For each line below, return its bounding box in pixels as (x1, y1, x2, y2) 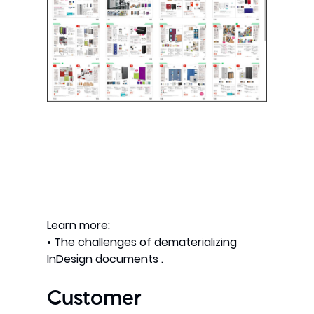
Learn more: (47, 217, 111, 234)
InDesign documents (47, 251, 159, 268)
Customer (47, 290, 142, 310)
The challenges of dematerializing (54, 234, 238, 251)
